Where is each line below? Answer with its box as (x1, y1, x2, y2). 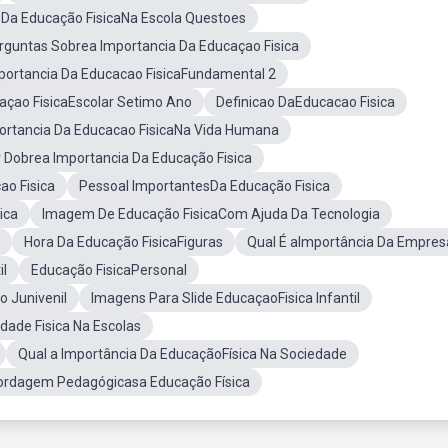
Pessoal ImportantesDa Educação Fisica (79, 178, 330, 194)
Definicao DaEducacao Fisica (216, 94, 395, 110)
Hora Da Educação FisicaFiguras (24, 234, 223, 250)
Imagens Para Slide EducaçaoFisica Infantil (91, 290, 360, 306)
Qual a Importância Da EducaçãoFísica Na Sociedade (18, 346, 347, 362)
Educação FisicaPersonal (31, 262, 187, 278)
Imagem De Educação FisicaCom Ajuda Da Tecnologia (42, 206, 380, 222)
